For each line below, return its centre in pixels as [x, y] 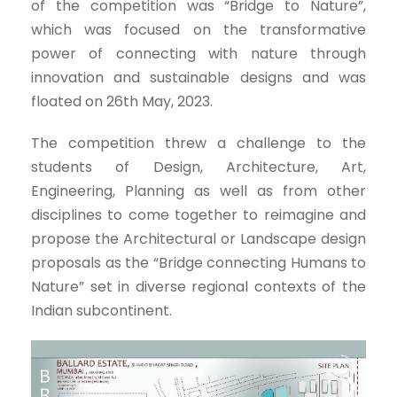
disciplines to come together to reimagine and [198, 215]
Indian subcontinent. [101, 311]
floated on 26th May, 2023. [122, 101]
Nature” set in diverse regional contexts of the [198, 287]
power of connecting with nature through [198, 54]
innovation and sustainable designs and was [198, 78]
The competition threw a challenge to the [198, 143]
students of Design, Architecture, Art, [198, 167]
